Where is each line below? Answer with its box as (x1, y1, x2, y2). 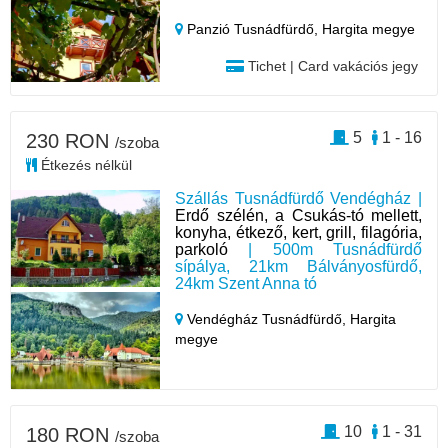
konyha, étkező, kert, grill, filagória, (175, 223, 422, 241)
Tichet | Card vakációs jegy (243, 57, 418, 74)
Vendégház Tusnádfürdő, (183, 310, 351, 327)
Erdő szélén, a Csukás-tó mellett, (175, 206, 422, 224)
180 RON (26, 423, 115, 446)
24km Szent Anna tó (175, 274, 318, 292)
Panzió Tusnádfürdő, (183, 20, 323, 37)
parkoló (175, 240, 229, 258)
